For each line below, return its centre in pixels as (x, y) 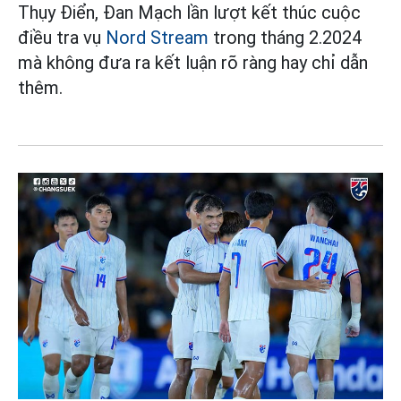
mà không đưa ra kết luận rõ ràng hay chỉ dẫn (193, 62)
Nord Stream (157, 37)
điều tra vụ (62, 37)
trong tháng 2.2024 (285, 37)
